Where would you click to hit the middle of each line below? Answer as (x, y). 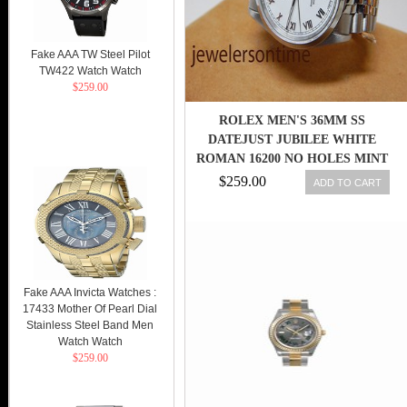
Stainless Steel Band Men (90, 325)
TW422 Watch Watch (90, 71)
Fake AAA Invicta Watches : (90, 293)
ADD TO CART (347, 182)
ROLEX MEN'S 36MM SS (292, 120)
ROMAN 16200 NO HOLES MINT (292, 159)
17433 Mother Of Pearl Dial (90, 309)
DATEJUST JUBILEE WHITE (292, 139)
